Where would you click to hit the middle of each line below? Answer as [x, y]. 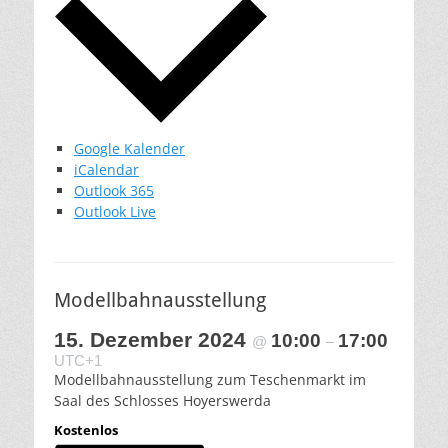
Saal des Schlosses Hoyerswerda [162, 401]
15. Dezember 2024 [153, 340]
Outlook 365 [114, 191]
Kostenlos [86, 430]
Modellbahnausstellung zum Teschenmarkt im [210, 380]
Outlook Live [115, 212]
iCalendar [106, 170]
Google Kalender [129, 149]
